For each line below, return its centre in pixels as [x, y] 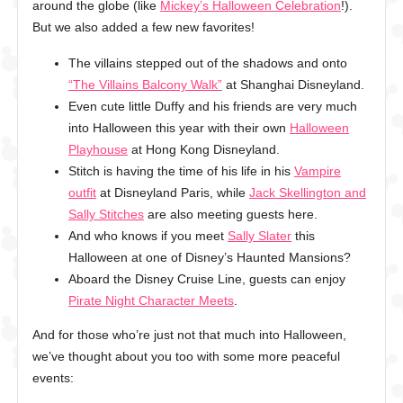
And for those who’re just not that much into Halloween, [189, 335]
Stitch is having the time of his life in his [181, 171]
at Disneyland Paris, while [173, 193]
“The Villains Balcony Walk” [145, 85]
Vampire [318, 171]
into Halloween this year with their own [179, 128]
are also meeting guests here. [231, 214]
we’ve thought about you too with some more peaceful [186, 356]
